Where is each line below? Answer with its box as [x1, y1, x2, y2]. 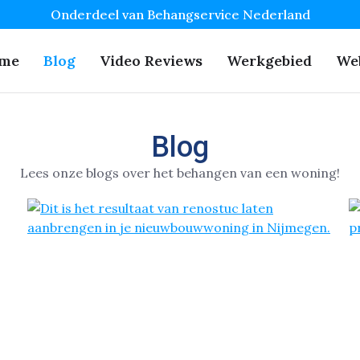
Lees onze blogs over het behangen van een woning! [20, 165, 340, 181]
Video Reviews [100, 51, 202, 70]
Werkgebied [227, 51, 312, 70]
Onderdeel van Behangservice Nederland [50, 6, 310, 22]
